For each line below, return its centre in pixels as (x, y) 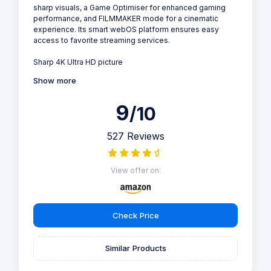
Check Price (135, 215)
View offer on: (135, 171)
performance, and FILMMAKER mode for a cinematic (126, 19)
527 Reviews (135, 136)
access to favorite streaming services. (102, 41)
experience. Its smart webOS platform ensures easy (126, 30)
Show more (55, 81)
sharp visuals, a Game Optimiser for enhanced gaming (129, 8)
